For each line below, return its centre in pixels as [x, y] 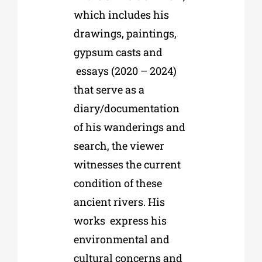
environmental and [121, 239]
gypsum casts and [118, 52]
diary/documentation [126, 108]
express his [138, 221]
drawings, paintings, [125, 34]
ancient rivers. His [119, 202]
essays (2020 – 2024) [126, 71]
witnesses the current [127, 165]
